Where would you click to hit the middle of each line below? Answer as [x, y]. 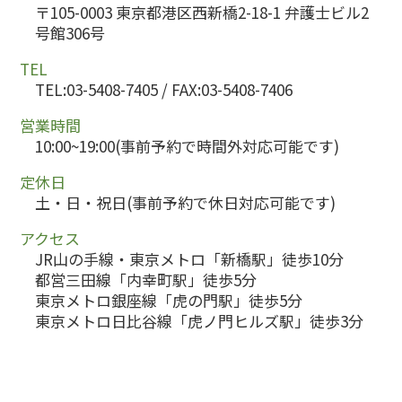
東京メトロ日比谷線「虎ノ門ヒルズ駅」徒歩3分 [199, 321]
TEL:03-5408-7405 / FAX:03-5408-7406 [164, 90]
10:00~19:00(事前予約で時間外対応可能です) [187, 146]
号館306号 [70, 33]
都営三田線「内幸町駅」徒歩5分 [146, 280]
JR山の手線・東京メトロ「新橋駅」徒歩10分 [189, 259]
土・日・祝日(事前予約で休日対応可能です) [185, 203]
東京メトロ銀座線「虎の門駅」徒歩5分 [169, 301]
